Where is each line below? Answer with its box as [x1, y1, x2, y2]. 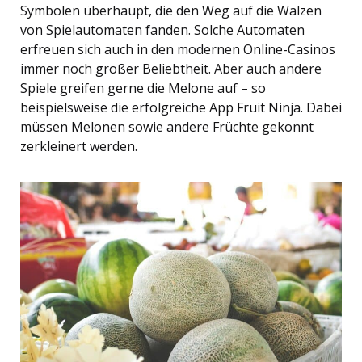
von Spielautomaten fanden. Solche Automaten [20, 21, 305, 40]
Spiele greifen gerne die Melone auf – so [20, 79, 266, 98]
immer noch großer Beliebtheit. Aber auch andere [20, 60, 322, 78]
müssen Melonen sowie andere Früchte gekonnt [20, 118, 314, 137]
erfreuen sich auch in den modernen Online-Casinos [20, 40, 335, 59]
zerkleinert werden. [20, 137, 137, 156]
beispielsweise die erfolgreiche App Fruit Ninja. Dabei [20, 99, 342, 117]
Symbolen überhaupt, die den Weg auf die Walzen [20, 2, 322, 20]
